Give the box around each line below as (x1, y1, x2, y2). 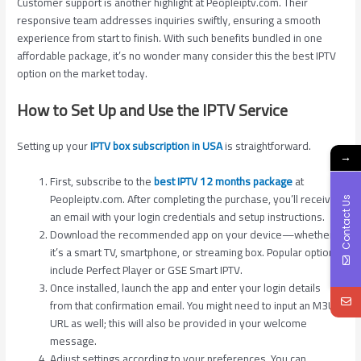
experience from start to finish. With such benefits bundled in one (17, 27, 323, 49)
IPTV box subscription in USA (90, 135, 223, 157)
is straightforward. (225, 135, 312, 157)
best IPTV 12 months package (151, 170, 296, 192)
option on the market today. (17, 63, 148, 85)
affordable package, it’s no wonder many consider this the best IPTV (17, 45, 337, 67)
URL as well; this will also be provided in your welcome (50, 312, 308, 334)
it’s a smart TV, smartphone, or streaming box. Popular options (50, 241, 341, 263)
